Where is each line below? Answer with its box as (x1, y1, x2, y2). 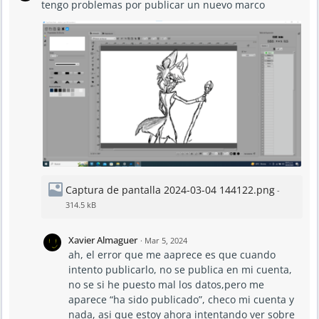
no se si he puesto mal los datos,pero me (68, 277, 264, 291)
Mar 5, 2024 (145, 234, 187, 246)
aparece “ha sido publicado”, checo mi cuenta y (68, 292, 294, 306)
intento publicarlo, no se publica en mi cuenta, (68, 262, 292, 276)
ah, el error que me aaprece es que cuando (68, 247, 276, 261)
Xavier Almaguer (68, 233, 137, 246)
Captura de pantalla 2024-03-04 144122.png (66, 182, 275, 197)
